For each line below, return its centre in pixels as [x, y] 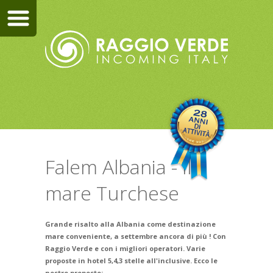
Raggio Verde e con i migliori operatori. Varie [125, 248]
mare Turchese [112, 193]
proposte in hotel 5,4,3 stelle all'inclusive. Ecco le [131, 261]
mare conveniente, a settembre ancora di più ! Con [136, 236]
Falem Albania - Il [118, 167]
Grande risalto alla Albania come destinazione [130, 224]
